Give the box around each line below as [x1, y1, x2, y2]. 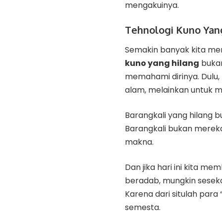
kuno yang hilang [125, 57, 199, 69]
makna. [125, 136, 154, 148]
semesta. [125, 201, 161, 213]
